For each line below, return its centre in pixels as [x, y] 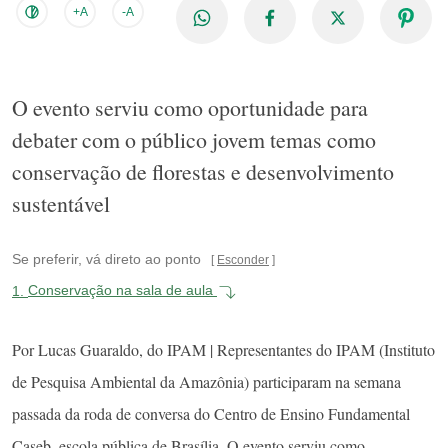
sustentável [61, 203]
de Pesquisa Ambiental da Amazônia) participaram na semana [206, 381]
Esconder [243, 259]
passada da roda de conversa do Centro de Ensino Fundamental [211, 413]
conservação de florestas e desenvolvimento [203, 171]
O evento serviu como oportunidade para [190, 107]
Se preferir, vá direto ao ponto [106, 258]
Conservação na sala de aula [122, 290]
